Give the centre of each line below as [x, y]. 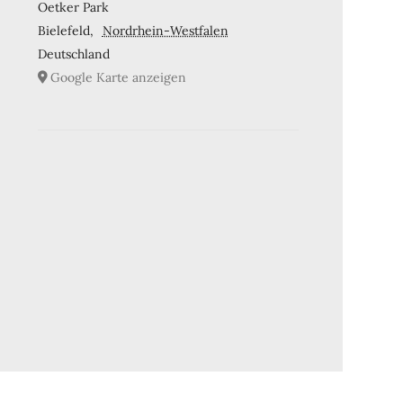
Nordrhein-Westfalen [165, 30]
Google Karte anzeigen [119, 77]
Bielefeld [64, 30]
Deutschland [74, 54]
